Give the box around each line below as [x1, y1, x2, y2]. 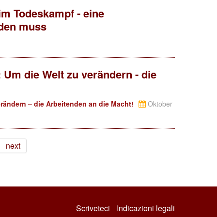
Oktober [146, 99, 172, 108]
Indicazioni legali [117, 202, 175, 214]
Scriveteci [76, 202, 110, 214]
